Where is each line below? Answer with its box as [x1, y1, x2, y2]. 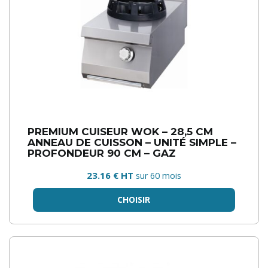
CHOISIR [117, 194, 151, 205]
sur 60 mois [136, 170, 181, 181]
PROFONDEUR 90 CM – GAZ [28, 147, 176, 159]
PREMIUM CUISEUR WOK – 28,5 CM [28, 125, 213, 138]
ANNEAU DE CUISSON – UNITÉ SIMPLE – [28, 136, 236, 148]
